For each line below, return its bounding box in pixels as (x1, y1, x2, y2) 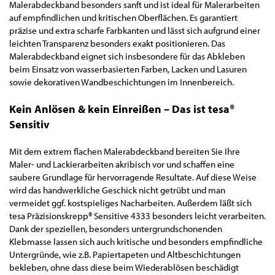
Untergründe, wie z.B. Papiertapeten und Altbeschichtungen (9, 248, 241, 260)
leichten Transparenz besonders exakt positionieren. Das (9, 37, 225, 49)
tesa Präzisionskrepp (9, 209, 88, 222)
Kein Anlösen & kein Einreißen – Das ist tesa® (9, 101, 234, 116)
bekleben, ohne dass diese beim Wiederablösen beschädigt (9, 261, 239, 273)
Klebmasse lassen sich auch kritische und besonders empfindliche (9, 235, 263, 247)
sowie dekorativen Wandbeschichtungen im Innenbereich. (9, 76, 234, 88)
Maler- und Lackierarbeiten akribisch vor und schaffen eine (9, 158, 234, 170)
